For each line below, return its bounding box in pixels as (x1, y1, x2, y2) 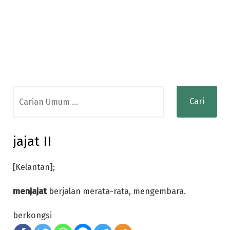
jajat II (13, 133, 51, 149)
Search (12, 87, 39, 97)
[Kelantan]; (13, 162, 55, 172)
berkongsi (13, 210, 52, 220)
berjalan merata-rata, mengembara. (47, 186, 186, 196)
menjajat (13, 186, 47, 196)
